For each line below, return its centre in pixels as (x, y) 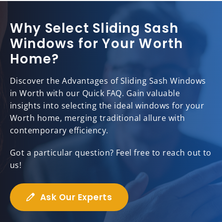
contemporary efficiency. (59, 131)
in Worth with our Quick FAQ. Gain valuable (95, 93)
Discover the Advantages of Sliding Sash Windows (108, 81)
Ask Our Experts (76, 197)
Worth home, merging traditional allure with (98, 118)
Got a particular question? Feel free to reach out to (111, 153)
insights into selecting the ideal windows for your (107, 106)
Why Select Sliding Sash (94, 28)
